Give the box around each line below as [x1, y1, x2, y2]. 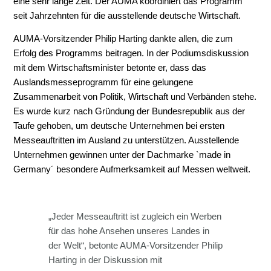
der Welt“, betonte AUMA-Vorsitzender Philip [48, 240, 223, 250]
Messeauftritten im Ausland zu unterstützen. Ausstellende [13, 135, 240, 146]
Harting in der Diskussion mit [48, 255, 162, 265]
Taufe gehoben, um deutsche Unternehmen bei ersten [13, 121, 225, 131]
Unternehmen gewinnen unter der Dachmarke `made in [13, 150, 231, 160]
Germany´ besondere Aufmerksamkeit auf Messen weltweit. [13, 165, 253, 175]
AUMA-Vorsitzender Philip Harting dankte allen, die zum [13, 34, 233, 44]
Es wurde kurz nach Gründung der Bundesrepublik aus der [13, 106, 246, 117]
